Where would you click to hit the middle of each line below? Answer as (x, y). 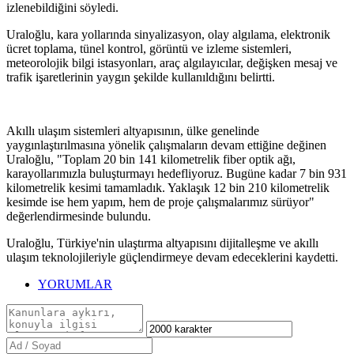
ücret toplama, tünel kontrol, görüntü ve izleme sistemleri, (149, 49)
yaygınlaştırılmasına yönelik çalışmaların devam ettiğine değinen (166, 145)
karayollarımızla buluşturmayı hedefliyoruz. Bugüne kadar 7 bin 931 (177, 174)
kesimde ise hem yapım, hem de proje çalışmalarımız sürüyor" (160, 202)
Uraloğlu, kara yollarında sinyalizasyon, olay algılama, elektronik (168, 35)
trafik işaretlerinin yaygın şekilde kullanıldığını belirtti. (141, 77)
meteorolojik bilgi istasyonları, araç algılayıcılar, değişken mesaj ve (172, 63)
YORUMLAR (75, 284)
